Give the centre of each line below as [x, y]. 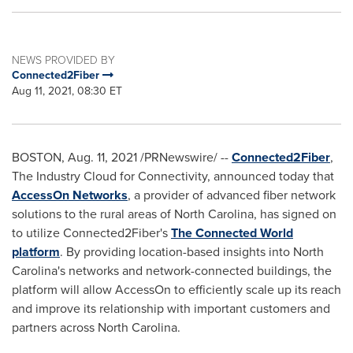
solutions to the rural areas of [93, 214]
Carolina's [39, 271]
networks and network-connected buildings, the [199, 271]
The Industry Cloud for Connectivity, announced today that [173, 176]
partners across [55, 327]
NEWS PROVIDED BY [63, 59]
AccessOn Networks [70, 195]
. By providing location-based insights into [176, 252]
